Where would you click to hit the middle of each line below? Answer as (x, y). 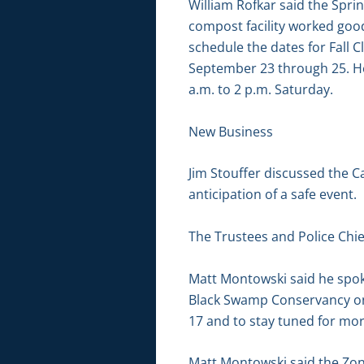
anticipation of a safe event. (273, 195)
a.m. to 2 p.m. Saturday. (261, 90)
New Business (231, 131)
